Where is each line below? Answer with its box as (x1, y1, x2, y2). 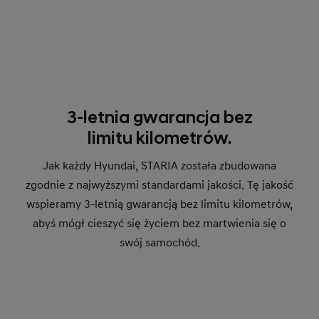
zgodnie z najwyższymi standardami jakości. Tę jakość (26, 177, 293, 192)
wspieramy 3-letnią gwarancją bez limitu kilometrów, (26, 197, 293, 211)
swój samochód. (119, 235, 200, 250)
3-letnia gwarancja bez (66, 107, 253, 129)
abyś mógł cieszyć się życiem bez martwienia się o (33, 216, 286, 231)
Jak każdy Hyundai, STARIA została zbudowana (43, 158, 276, 173)
